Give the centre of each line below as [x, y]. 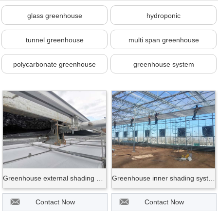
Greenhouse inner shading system [212, 178]
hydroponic [163, 16]
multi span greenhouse [163, 40]
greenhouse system [163, 64]
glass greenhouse [54, 16]
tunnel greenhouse [54, 40]
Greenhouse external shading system [100, 178]
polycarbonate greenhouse [54, 64]
